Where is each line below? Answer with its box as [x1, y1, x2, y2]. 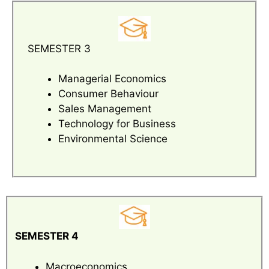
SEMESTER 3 [28, 42, 91, 55]
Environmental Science [58, 133, 168, 145]
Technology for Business [58, 118, 176, 130]
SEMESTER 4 [15, 230, 79, 243]
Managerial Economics [58, 73, 166, 85]
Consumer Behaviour [58, 88, 159, 100]
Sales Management [58, 103, 151, 115]
